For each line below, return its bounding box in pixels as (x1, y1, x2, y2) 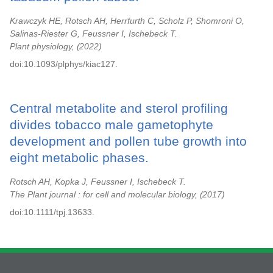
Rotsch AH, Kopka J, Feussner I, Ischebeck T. (10, 177, 186, 186)
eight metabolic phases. (10, 151, 149, 165)
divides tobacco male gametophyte (10, 118, 213, 132)
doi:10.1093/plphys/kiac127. (10, 59, 118, 69)
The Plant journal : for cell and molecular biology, (10, 190, 200, 199)
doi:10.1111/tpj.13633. (10, 207, 94, 217)
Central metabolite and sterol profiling (10, 101, 228, 115)
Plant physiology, (10, 41, 77, 51)
